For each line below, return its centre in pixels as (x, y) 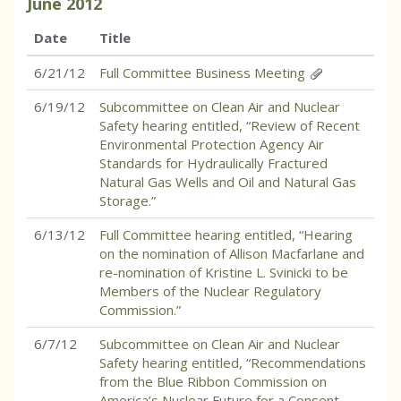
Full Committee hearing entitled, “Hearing (226, 235)
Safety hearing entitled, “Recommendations (233, 363)
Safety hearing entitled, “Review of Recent (230, 125)
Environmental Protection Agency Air (212, 144)
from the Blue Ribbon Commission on (213, 381)
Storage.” (128, 200)
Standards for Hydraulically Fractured (213, 163)
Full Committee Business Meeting (202, 73)
